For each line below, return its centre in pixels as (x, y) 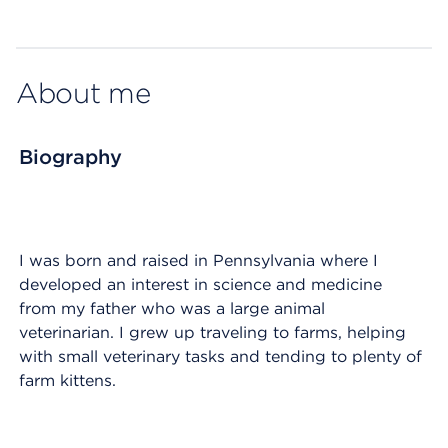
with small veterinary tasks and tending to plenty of (220, 356)
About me (83, 93)
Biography (70, 157)
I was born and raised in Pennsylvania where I (198, 260)
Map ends (54, 18)
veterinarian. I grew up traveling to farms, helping (212, 332)
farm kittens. (72, 380)
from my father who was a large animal (172, 308)
